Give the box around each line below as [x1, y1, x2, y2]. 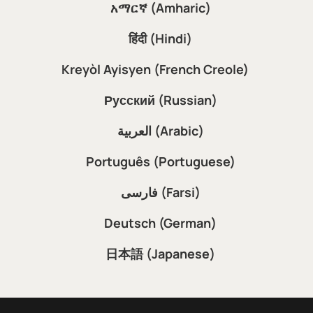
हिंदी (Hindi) [129, 29, 192, 47]
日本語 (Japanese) [105, 245, 215, 262]
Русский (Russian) [103, 91, 217, 108]
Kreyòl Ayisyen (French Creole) [61, 60, 249, 78]
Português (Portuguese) [85, 152, 235, 170]
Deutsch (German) [104, 214, 217, 231]
